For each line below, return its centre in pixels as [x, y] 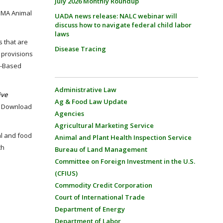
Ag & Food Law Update [91, 102]
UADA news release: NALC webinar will [116, 16]
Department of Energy [90, 209]
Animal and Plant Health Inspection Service [123, 137]
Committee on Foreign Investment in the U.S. [125, 161]
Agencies [69, 113]
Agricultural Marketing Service [104, 125]
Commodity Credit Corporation [103, 185]
